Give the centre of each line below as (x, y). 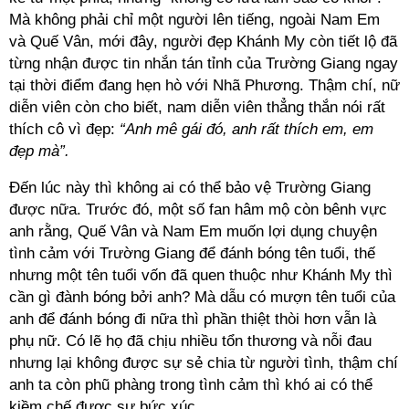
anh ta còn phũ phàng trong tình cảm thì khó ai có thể (191, 385)
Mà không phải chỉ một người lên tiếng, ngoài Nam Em (194, 20)
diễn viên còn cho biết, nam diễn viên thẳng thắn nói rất (197, 107)
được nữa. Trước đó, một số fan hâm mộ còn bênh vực (198, 210)
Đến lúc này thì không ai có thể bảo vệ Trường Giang (190, 188)
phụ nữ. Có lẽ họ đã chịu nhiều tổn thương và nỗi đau (190, 341)
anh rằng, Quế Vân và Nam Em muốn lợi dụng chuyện (193, 231)
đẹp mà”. (39, 151)
